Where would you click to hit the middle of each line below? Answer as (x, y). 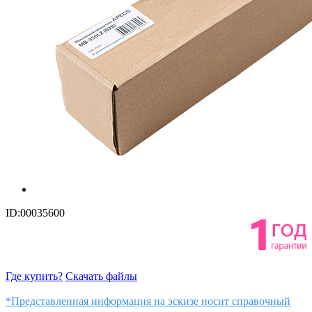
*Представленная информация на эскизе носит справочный (148, 301)
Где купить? (34, 276)
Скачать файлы (101, 276)
